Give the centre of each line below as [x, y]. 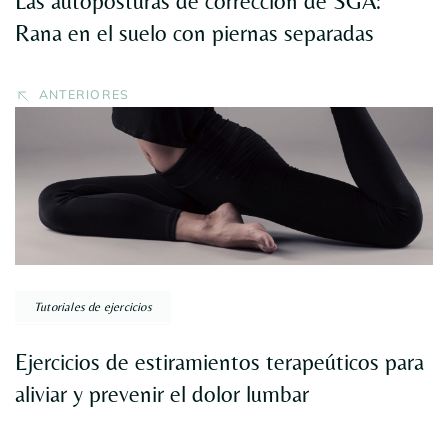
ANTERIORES [84, 94]
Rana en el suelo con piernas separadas [194, 32]
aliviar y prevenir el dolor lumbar [162, 393]
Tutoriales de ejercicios [93, 306]
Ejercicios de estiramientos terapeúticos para [219, 361]
